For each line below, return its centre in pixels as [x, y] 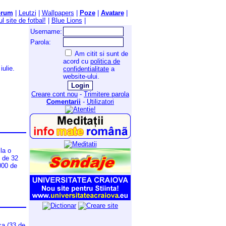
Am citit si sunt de [101, 54]
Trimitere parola [106, 94]
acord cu [77, 61]
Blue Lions [67, 20]
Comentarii [64, 102]
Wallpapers [58, 13]
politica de [105, 61]
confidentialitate [86, 69]
